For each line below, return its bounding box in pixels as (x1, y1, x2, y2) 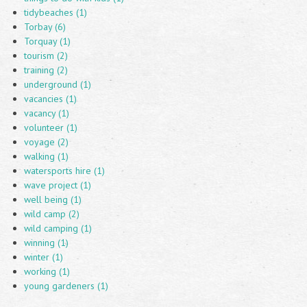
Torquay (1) (24, 35, 71, 47)
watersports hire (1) (24, 164, 105, 177)
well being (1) (24, 193, 82, 206)
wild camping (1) (24, 222, 92, 234)
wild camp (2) (24, 208, 79, 220)
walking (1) (24, 150, 69, 162)
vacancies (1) (24, 93, 77, 105)
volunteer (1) (24, 121, 77, 134)
